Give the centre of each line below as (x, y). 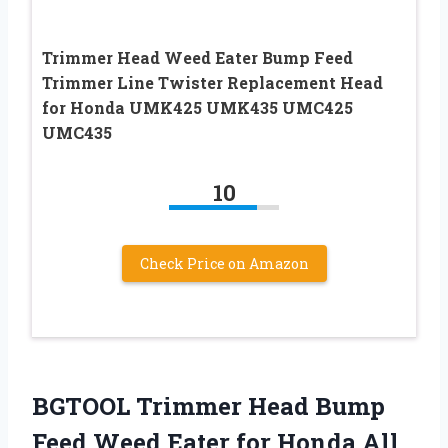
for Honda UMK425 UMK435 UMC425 (197, 107)
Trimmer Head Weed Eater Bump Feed (197, 57)
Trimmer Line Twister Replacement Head (212, 82)
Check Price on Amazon (224, 263)
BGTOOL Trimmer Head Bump (208, 405)
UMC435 (77, 132)
